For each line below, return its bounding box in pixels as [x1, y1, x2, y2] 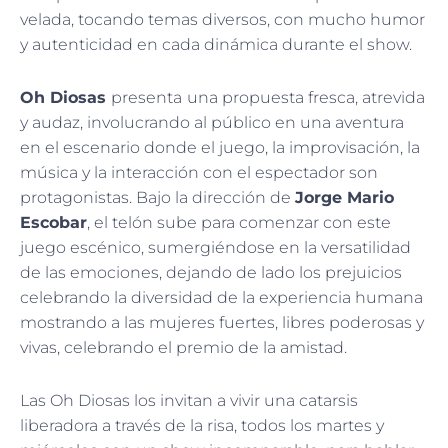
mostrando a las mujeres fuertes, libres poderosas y [20, 313, 424, 333]
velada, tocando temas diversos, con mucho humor [20, 10, 425, 30]
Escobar [20, 213, 87, 233]
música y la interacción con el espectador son [20, 163, 378, 183]
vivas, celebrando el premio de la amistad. [20, 338, 347, 358]
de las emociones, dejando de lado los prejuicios [20, 263, 402, 283]
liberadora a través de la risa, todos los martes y [20, 416, 384, 436]
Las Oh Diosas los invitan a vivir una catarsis [20, 391, 358, 411]
